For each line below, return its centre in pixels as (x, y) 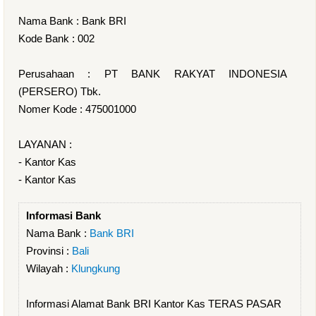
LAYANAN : (45, 144)
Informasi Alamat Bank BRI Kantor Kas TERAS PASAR (154, 304)
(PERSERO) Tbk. (60, 91)
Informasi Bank (63, 215)
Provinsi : (49, 251)
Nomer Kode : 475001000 (77, 109)
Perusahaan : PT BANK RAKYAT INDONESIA (153, 74)
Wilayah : (49, 268)
